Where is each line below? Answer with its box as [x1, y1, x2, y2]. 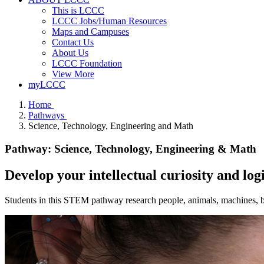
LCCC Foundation [52, 58, 122, 68]
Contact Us [52, 37, 94, 47]
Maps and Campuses [52, 27, 129, 37]
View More [52, 69, 94, 79]
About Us [52, 48, 88, 58]
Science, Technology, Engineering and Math [28, 121, 193, 131]
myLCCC [28, 80, 65, 90]
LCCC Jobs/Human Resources [52, 16, 167, 26]
